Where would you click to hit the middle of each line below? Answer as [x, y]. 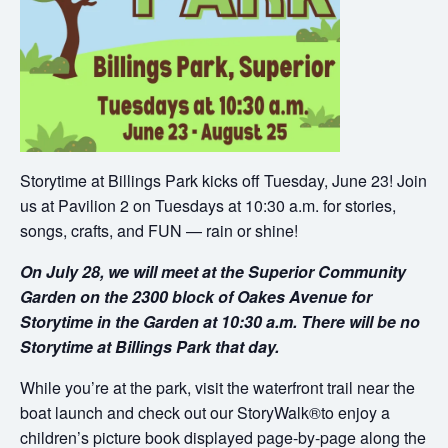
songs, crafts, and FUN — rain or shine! [159, 230]
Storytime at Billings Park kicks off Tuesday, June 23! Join [223, 180]
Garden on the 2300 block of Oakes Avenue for [196, 296]
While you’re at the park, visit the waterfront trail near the [217, 387]
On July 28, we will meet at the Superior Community [213, 271]
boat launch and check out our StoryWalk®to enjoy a [205, 412]
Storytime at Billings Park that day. [149, 346]
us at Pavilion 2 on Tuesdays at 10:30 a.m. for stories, [208, 205]
